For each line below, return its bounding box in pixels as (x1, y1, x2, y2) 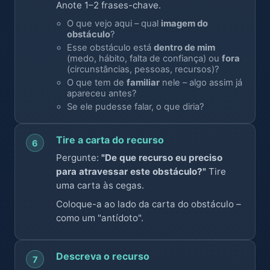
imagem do (161, 18, 208, 29)
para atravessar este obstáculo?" (56, 166, 206, 177)
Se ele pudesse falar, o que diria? (67, 101, 204, 112)
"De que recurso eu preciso (101, 152, 222, 163)
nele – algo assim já (160, 77, 242, 88)
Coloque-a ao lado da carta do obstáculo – (56, 198, 241, 210)
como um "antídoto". (56, 212, 143, 224)
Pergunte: (56, 152, 101, 163)
